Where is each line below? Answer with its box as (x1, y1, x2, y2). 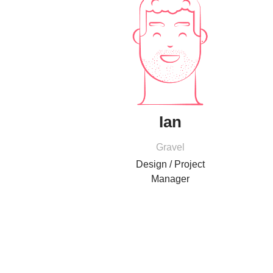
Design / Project (136, 159, 205, 170)
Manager (151, 174, 190, 185)
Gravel (156, 142, 185, 153)
